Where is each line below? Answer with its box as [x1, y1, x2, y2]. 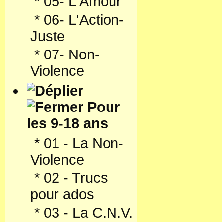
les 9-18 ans [27, 115, 108, 131]
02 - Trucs [44, 170, 108, 186]
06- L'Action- [44, 12, 124, 28]
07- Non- [44, 47, 100, 62]
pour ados [30, 186, 94, 202]
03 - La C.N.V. [44, 205, 133, 221]
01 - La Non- [44, 135, 123, 151]
